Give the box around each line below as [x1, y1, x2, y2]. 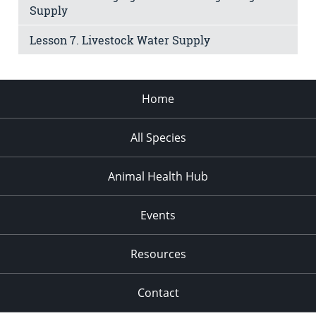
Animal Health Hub [108, 168, 208, 184]
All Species [130, 129, 186, 145]
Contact [137, 284, 179, 300]
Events [140, 207, 176, 223]
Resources [130, 245, 186, 262]
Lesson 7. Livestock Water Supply [30, 32, 210, 47]
